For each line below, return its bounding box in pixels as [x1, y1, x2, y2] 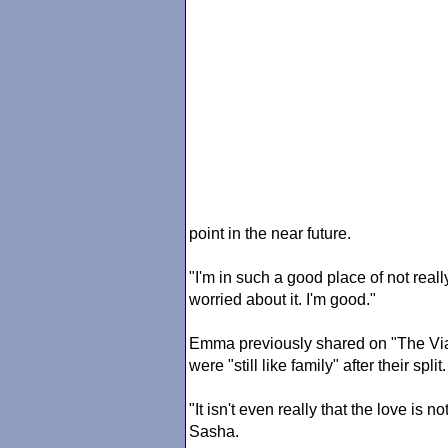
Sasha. [189, 423, 239, 440]
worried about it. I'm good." [189, 291, 376, 308]
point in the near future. [189, 225, 351, 242]
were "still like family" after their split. [189, 357, 446, 374]
